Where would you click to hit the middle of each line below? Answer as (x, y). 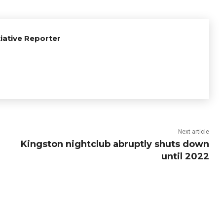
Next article (193, 132)
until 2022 (185, 157)
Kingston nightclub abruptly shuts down (115, 144)
